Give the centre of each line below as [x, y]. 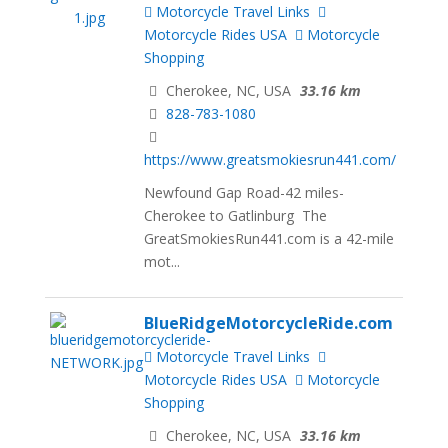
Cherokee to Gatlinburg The [236, 215]
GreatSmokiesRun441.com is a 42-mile [269, 238]
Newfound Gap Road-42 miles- [244, 192]
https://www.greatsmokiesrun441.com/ [270, 160]
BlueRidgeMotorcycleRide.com [269, 322]
